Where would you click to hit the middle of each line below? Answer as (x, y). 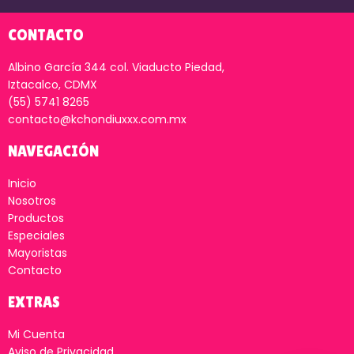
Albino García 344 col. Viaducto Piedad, (116, 68)
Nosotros (32, 201)
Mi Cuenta (36, 335)
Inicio (22, 184)
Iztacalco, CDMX (53, 85)
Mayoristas (38, 253)
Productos (36, 218)
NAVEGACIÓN (53, 151)
